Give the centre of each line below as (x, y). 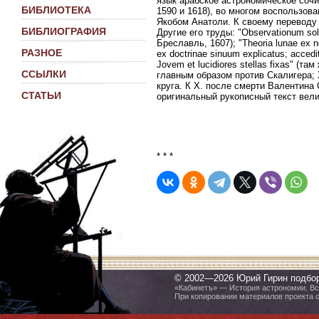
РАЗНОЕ (42, 53)
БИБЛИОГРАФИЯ (64, 31)
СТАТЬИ (41, 95)
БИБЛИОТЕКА (56, 10)
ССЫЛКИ (44, 74)
